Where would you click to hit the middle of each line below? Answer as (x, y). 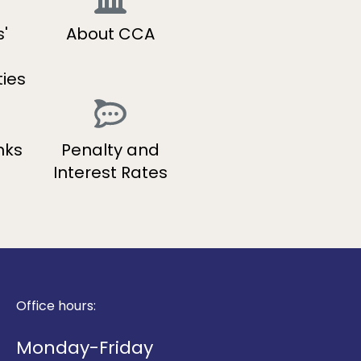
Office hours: (56, 306)
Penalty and (110, 150)
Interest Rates (110, 173)
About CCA (110, 34)
